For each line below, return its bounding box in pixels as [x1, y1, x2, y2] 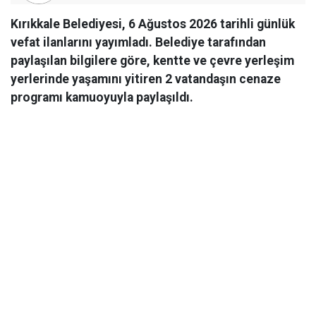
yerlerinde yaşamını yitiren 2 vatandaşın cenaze [11, 72, 281, 86]
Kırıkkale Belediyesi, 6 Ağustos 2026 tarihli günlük [11, 17, 295, 31]
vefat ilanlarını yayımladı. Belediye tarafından [11, 35, 266, 49]
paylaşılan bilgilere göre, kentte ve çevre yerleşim [11, 54, 294, 68]
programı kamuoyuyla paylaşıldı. [11, 90, 193, 104]
